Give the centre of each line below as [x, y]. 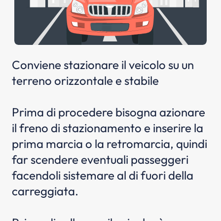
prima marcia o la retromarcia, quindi [110, 144]
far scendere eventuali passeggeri [100, 159]
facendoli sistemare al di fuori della [103, 175]
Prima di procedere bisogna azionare [109, 112]
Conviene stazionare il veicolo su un [103, 65]
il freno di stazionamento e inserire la [108, 128]
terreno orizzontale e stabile [85, 80]
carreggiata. [45, 191]
